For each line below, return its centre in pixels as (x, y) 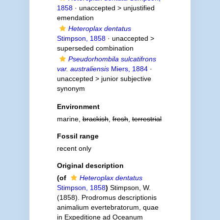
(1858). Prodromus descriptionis (107, 197)
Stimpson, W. (130, 188)
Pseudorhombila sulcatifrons (112, 59)
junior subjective (126, 79)
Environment (78, 107)
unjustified (139, 8)
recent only (74, 148)
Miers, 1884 (128, 69)
